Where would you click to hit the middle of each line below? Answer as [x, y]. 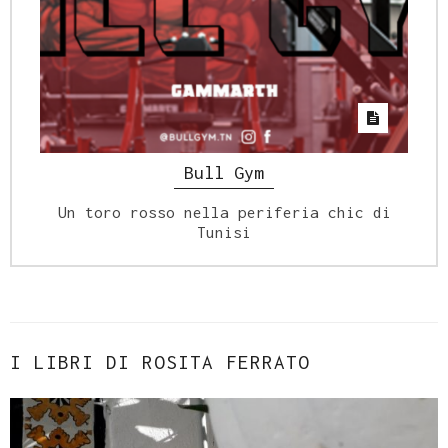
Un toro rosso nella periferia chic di [224, 212]
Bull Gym [224, 173]
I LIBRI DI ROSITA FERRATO [160, 362]
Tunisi [224, 232]
